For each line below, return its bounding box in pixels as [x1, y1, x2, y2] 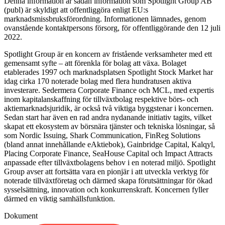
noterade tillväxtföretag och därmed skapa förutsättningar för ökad [4, 176, 212, 185]
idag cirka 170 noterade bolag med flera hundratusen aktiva [4, 77, 191, 86]
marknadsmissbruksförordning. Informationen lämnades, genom [4, 15, 206, 24]
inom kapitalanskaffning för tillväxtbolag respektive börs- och [4, 95, 198, 104]
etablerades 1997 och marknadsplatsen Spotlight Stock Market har [4, 68, 213, 77]
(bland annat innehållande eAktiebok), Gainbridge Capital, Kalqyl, [4, 140, 215, 149]
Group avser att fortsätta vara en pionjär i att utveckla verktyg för [4, 167, 208, 176]
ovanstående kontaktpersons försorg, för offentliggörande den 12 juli [4, 24, 220, 33]
